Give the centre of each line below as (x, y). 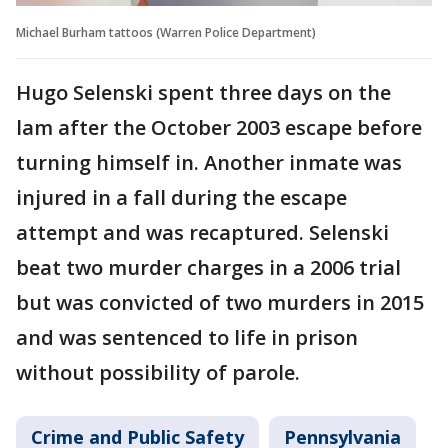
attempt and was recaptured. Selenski (202, 232)
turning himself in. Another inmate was (209, 162)
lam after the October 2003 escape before (219, 127)
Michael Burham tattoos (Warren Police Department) (166, 32)
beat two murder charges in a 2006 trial (208, 267)
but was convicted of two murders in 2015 (220, 302)
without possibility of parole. (158, 372)
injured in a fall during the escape (181, 197)
